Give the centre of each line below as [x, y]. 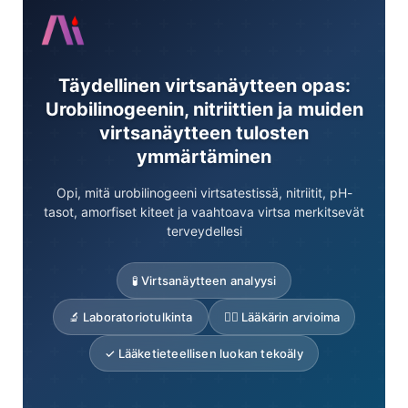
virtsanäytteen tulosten [204, 133]
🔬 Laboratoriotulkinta [130, 317]
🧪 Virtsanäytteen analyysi [204, 281]
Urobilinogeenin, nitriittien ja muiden [204, 110]
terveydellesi [204, 231]
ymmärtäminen [204, 157]
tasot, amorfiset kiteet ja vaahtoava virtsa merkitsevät [204, 212]
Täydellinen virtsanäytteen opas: [204, 86]
